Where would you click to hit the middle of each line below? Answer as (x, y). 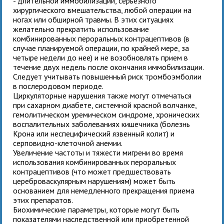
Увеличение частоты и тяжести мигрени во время (98, 152)
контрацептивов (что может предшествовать (92, 171)
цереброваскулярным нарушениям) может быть (94, 181)
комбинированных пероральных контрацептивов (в (101, 38)
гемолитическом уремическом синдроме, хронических (106, 114)
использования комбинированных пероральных (95, 162)
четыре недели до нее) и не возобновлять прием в (101, 57)
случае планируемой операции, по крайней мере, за (101, 48)
